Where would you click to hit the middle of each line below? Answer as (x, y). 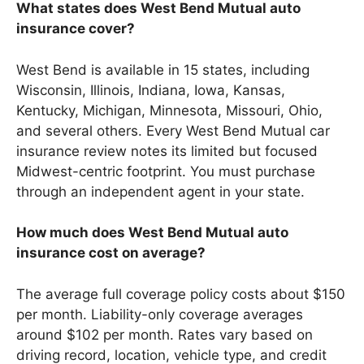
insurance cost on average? (111, 253)
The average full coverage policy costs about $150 (181, 294)
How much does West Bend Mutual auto (152, 233)
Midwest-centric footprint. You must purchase (166, 171)
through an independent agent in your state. (160, 191)
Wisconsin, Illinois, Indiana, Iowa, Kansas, (151, 90)
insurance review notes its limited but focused (167, 151)
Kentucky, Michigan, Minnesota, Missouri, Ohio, (169, 110)
